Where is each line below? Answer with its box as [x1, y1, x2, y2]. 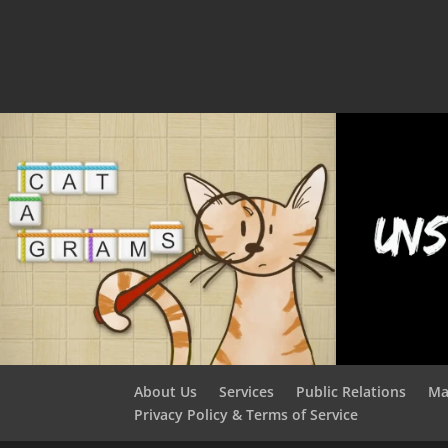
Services [219, 381, 275, 401]
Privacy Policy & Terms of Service [134, 404, 359, 424]
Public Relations [296, 381, 407, 401]
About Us [134, 381, 198, 401]
